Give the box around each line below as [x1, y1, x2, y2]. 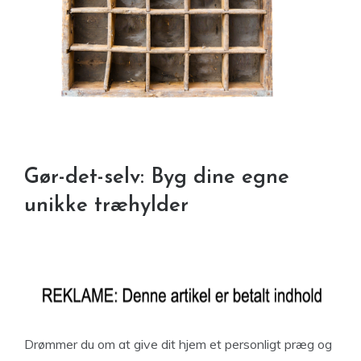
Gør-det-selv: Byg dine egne [24, 166, 289, 189]
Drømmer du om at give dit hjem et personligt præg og [24, 335, 332, 352]
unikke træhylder [24, 194, 189, 217]
